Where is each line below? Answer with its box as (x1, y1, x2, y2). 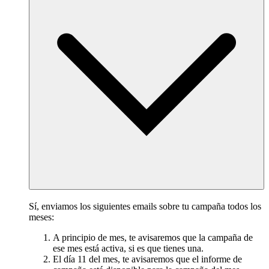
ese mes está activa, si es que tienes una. (53, 243, 204, 254)
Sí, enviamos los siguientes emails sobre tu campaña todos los (29, 201, 261, 212)
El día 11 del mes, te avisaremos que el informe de (53, 254, 242, 265)
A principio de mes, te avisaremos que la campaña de (53, 232, 253, 243)
